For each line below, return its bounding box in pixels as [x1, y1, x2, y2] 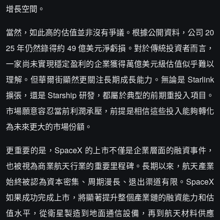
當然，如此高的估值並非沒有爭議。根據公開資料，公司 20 [6, 27, 214, 38]
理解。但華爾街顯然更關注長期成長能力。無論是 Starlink [6, 74, 214, 85]
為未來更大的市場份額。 [6, 121, 92, 132]
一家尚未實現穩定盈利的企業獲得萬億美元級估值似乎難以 [6, 58, 214, 69]
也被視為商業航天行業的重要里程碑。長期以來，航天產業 [6, 160, 214, 171]
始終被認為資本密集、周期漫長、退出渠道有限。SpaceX [6, 176, 214, 187]
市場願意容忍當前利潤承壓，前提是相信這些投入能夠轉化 [6, 105, 214, 116]
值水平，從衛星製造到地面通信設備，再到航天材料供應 [6, 207, 214, 219]
